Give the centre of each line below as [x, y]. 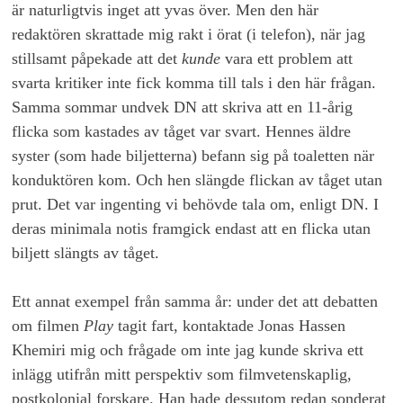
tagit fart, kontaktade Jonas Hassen [230, 326]
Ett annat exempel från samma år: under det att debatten [195, 302]
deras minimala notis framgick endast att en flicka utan [192, 229]
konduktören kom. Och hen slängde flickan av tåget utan [197, 180]
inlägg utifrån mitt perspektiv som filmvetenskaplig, [182, 375]
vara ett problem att [287, 59]
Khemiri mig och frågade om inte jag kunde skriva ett [188, 350]
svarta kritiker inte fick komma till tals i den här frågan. [194, 83]
